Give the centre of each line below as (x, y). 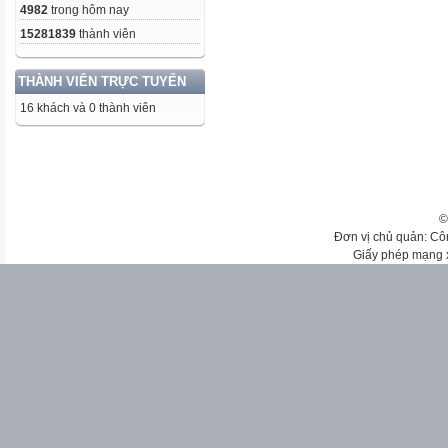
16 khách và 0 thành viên (88, 108)
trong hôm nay (88, 10)
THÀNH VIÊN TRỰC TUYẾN (102, 81)
